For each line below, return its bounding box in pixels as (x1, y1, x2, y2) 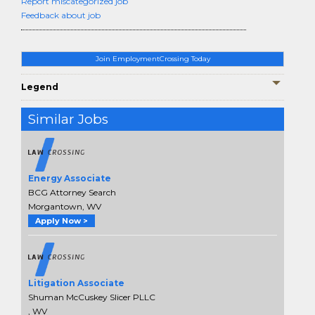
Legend (21, 82, 58, 92)
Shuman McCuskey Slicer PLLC (28, 292, 155, 303)
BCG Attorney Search (28, 187, 116, 198)
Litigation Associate (28, 278, 124, 289)
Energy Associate (28, 173, 111, 184)
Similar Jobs (28, 111, 108, 127)
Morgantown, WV (28, 201, 101, 212)
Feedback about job (21, 10, 101, 20)
